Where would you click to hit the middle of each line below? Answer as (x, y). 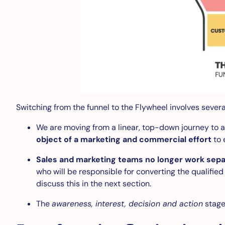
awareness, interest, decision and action (127, 204)
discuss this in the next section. (94, 184)
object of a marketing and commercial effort (125, 140)
